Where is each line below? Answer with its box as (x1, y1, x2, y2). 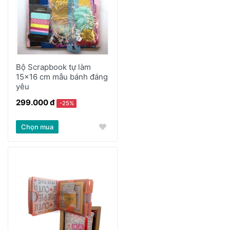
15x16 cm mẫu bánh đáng (16, 71, 108, 82)
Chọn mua (21, 122, 53, 131)
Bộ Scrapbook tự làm (16, 62, 91, 72)
